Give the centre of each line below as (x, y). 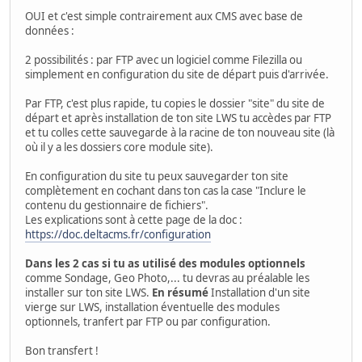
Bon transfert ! (62, 351)
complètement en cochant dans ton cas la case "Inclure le (166, 191)
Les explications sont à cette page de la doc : (134, 220)
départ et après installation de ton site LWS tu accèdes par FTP (178, 118)
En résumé (180, 293)
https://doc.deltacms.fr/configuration (118, 235)
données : (50, 31)
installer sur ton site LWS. (88, 293)
